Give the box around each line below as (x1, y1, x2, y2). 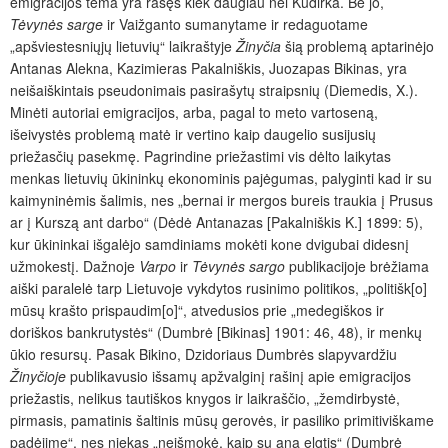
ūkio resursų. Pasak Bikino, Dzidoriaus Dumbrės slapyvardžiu (10, 344, 397, 365)
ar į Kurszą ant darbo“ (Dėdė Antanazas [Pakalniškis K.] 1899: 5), (10, 212, 423, 233)
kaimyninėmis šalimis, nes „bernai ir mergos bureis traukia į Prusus (10, 190, 433, 211)
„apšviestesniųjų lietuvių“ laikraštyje (10, 36, 236, 57)
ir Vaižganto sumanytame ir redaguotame (103, 14, 368, 35)
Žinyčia (236, 36, 281, 57)
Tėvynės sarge (10, 14, 103, 35)
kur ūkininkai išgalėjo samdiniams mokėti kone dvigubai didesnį (10, 234, 409, 255)
